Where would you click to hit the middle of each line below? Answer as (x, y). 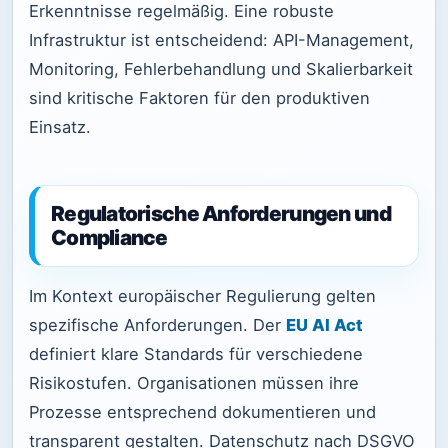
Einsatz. (60, 127)
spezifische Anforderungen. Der (157, 325)
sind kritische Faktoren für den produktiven (199, 98)
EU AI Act (324, 325)
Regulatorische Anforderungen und (221, 213)
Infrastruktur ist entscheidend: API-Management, (221, 40)
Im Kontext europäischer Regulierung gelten (202, 296)
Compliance (109, 237)
